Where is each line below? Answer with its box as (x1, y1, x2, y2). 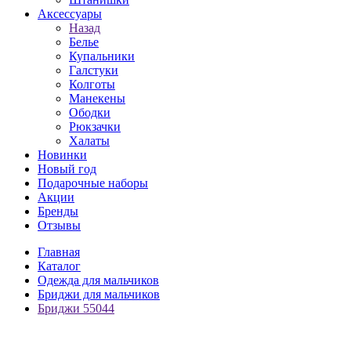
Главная (38, 245, 80, 259)
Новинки (38, 148, 87, 161)
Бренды (38, 204, 78, 218)
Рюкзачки (69, 120, 121, 133)
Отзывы (38, 219, 81, 232)
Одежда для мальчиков (38, 273, 159, 287)
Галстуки (69, 63, 118, 77)
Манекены (69, 92, 125, 105)
